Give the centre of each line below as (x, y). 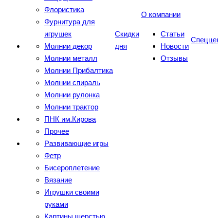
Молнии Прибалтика (79, 70)
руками (56, 204)
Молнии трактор (71, 107)
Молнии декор (68, 46)
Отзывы (174, 58)
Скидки (127, 34)
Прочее (57, 131)
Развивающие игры (76, 143)
